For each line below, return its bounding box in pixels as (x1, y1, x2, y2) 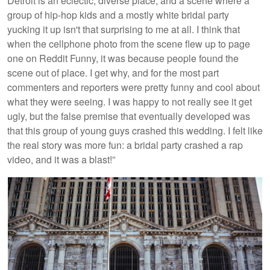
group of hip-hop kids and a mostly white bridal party (7, 7, 229, 22)
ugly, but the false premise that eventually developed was (7, 108, 250, 123)
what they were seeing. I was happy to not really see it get (7, 94, 252, 108)
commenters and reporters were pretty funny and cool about (7, 80, 260, 94)
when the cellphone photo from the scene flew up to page (7, 36, 250, 51)
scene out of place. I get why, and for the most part (7, 65, 219, 80)
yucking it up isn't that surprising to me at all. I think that (7, 22, 240, 36)
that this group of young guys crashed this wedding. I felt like (7, 123, 263, 137)
